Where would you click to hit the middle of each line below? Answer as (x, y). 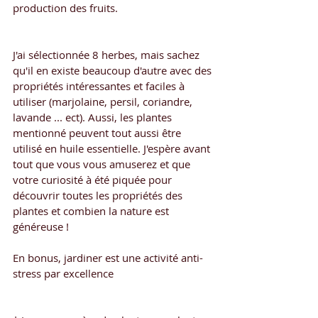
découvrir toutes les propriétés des (99, 195)
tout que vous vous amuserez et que (103, 164)
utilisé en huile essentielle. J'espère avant (113, 148)
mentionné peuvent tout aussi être (98, 132)
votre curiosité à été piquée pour (94, 179)
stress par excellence (66, 273)
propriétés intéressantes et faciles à (100, 86)
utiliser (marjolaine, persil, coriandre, (104, 101)
